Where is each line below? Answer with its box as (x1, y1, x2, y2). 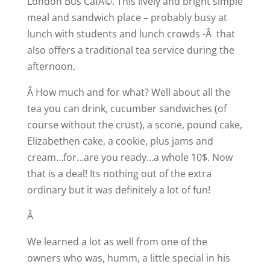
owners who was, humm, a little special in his (27, 251, 230, 265)
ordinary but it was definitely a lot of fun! (27, 183, 210, 196)
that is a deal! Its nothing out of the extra (27, 166, 212, 180)
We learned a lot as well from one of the (27, 234, 207, 248)
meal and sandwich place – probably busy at (27, 10, 227, 24)
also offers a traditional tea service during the (27, 43, 234, 57)
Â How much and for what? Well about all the (27, 85, 230, 99)
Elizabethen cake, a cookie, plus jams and (27, 134, 213, 148)
